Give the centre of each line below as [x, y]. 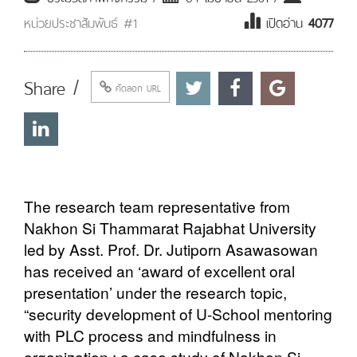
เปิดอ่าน [284, 22]
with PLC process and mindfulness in [150, 335]
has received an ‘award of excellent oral [159, 271]
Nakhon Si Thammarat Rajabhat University [170, 228]
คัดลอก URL [136, 87]
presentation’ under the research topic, [155, 292]
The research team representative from [157, 206]
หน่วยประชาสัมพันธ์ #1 [80, 22]
